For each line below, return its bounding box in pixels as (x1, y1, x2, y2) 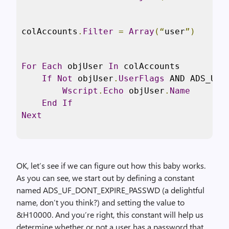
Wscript (62, 86, 98, 96)
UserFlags (119, 74, 165, 83)
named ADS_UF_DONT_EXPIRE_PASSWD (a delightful (16, 185, 204, 195)
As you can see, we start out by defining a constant (16, 172, 194, 183)
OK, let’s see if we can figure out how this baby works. (16, 160, 205, 171)
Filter (83, 27, 113, 36)
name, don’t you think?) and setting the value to (16, 197, 185, 208)
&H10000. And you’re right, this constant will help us (16, 209, 203, 220)
